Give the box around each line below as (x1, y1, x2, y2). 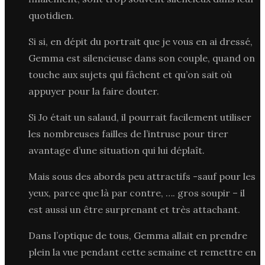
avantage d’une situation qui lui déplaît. (28, 144, 205, 156)
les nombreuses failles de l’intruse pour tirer (28, 127, 228, 140)
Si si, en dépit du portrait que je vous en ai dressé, (28, 35, 253, 47)
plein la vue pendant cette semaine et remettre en (28, 245, 256, 258)
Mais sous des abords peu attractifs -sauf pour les (28, 170, 256, 182)
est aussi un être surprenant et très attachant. (28, 203, 240, 215)
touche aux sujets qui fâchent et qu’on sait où (28, 68, 232, 80)
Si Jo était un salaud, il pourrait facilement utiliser (28, 111, 251, 123)
